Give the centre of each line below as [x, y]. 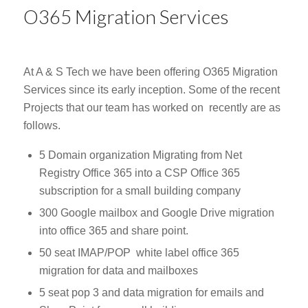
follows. [42, 126]
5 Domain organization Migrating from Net [140, 155]
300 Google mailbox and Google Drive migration [156, 213]
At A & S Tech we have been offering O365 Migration [150, 72]
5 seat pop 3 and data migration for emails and [151, 293]
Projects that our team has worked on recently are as [152, 108]
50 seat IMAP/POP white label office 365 [139, 253]
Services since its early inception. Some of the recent [151, 90]
